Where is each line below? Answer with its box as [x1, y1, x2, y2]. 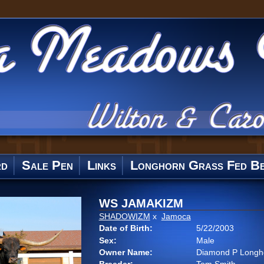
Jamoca [161, 212, 191, 221]
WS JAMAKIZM [98, 197, 183, 210]
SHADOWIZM [98, 212, 150, 221]
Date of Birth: [98, 223, 153, 233]
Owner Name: [98, 247, 153, 257]
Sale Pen [21, 158, 73, 173]
